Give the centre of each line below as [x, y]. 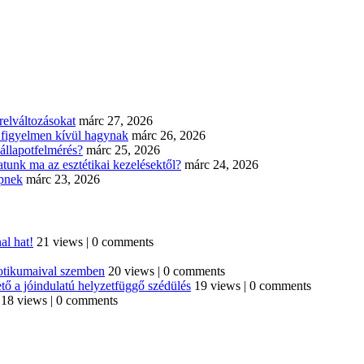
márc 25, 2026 [123, 149]
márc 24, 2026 [221, 164]
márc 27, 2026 [116, 120]
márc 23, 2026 [63, 179]
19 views [217, 286]
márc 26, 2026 [169, 135]
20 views [131, 271]
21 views [60, 242]
